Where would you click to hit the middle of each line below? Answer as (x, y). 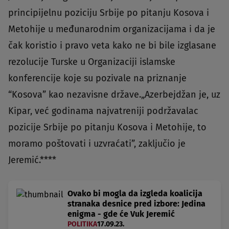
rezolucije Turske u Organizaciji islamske (92, 62)
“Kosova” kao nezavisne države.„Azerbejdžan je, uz (114, 95)
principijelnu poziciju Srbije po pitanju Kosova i (109, 13)
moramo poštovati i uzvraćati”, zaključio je (97, 144)
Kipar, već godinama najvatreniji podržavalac (103, 111)
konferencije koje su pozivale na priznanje (97, 78)
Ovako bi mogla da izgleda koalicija (135, 194)
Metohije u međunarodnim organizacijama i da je (112, 29)
